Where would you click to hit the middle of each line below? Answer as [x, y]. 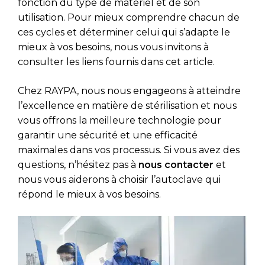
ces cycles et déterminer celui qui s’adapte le [124, 32]
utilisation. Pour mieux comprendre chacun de [129, 17]
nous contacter [176, 164]
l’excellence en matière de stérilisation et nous [127, 105]
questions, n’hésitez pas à [78, 164]
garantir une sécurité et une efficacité [108, 135]
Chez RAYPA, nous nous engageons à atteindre [129, 91]
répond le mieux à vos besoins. [89, 194]
